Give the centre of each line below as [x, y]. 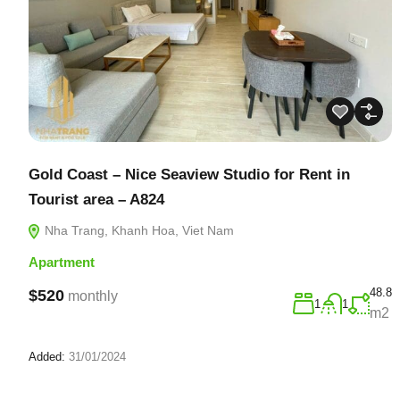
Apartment [62, 262]
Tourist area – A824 [96, 199]
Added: [47, 356]
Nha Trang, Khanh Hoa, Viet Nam [137, 230]
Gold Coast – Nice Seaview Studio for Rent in [189, 174]
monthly [93, 296]
